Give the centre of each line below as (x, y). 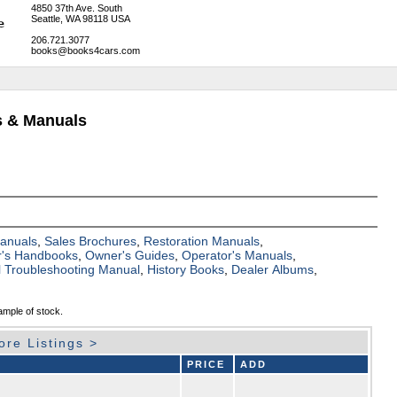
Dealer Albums (273, 270)
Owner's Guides (130, 256)
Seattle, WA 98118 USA (80, 19)
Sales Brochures (91, 241)
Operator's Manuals (237, 256)
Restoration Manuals (202, 241)
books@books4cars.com (85, 51)
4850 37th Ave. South (76, 8)
